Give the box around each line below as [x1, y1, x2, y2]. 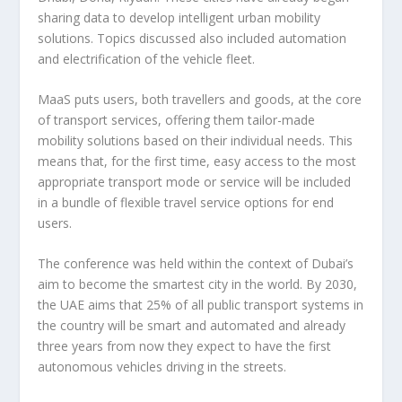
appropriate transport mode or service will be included [38, 172, 352, 190]
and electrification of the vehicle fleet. [38, 49, 256, 67]
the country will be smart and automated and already [38, 317, 346, 335]
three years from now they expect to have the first [38, 337, 332, 355]
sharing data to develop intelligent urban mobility [38, 8, 321, 26]
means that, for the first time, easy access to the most [38, 152, 357, 170]
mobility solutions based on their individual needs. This [38, 131, 354, 149]
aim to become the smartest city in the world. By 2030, [38, 275, 358, 293]
